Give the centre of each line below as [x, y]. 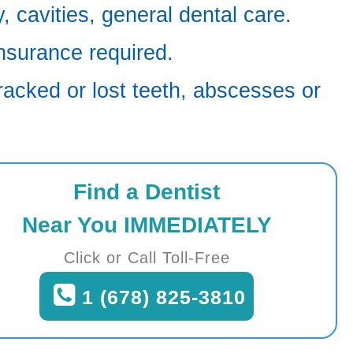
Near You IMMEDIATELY [147, 225]
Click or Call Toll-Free [147, 258]
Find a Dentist [147, 192]
